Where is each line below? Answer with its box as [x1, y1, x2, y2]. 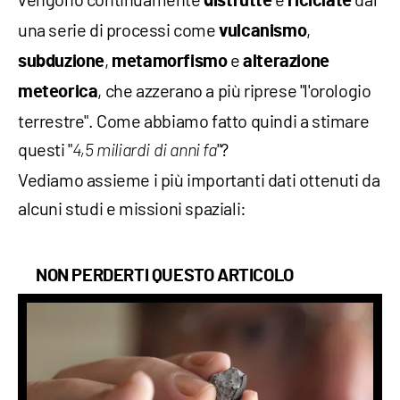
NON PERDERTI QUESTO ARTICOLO [36, 267, 294, 286]
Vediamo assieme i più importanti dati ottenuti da [18, 169, 380, 191]
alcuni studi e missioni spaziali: [18, 197, 246, 220]
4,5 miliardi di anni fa [71, 142, 217, 161]
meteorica [18, 83, 98, 102]
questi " [18, 138, 72, 161]
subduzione [18, 53, 104, 71]
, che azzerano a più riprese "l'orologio [97, 79, 371, 102]
